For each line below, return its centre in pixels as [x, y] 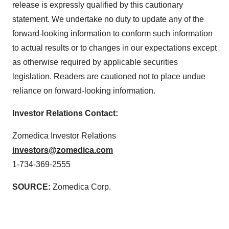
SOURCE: [32, 187]
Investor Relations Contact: [65, 113]
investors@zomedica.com [63, 150]
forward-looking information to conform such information [112, 33]
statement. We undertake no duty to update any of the [108, 19]
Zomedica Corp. [82, 187]
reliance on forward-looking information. [84, 91]
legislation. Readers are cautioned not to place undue [109, 76]
